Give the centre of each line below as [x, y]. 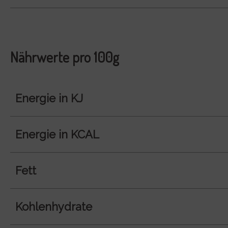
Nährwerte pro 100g [65, 57]
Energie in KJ [49, 98]
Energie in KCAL [57, 135]
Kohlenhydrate [54, 207]
